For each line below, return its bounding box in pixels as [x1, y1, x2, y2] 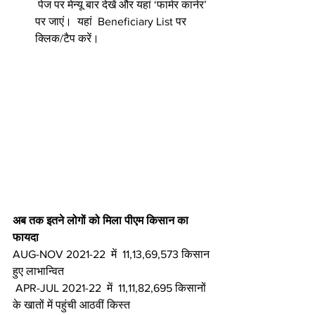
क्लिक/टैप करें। [35, 32, 102, 44]
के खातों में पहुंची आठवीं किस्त [13, 298, 130, 311]
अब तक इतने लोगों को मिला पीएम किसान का [13, 214, 191, 226]
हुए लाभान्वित [13, 264, 64, 277]
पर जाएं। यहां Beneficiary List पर [35, 15, 189, 27]
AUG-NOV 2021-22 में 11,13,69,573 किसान [13, 247, 212, 260]
